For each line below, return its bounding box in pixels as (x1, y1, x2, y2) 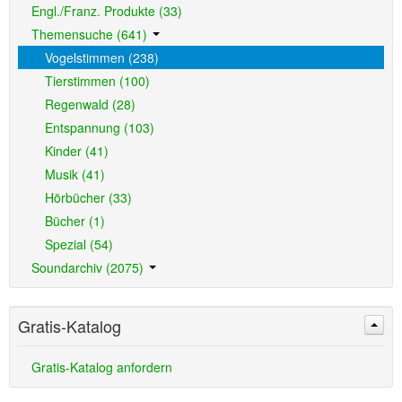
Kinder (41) (45, 142, 109, 160)
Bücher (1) (45, 212, 105, 230)
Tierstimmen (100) (45, 72, 150, 90)
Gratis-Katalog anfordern (31, 358, 172, 376)
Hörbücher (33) (45, 188, 132, 206)
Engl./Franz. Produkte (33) (31, 2, 182, 20)
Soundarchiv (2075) (31, 258, 147, 276)
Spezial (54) (45, 235, 113, 253)
